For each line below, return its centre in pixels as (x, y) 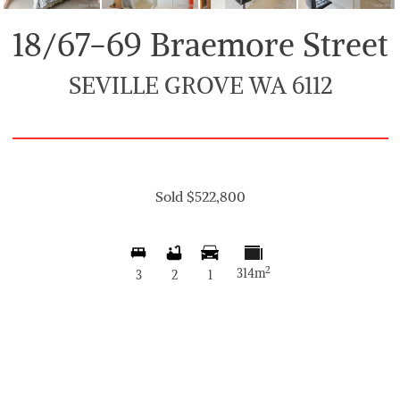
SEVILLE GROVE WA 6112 (200, 86)
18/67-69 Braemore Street (200, 46)
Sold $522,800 (200, 197)
